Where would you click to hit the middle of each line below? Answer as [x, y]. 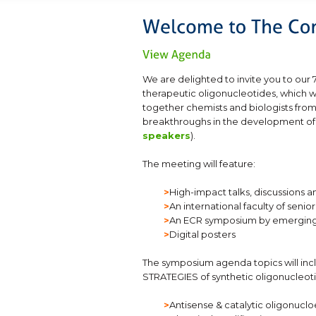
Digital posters [202, 234]
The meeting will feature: [199, 164]
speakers [166, 135]
